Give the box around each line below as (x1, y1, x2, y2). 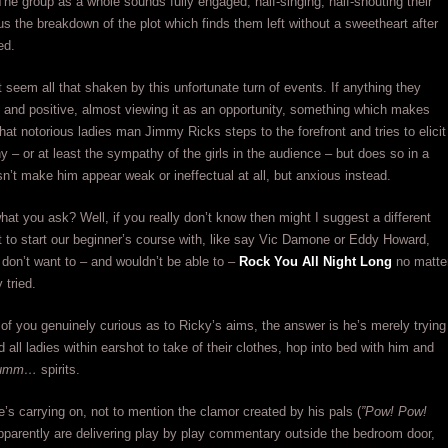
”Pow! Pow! (361, 404, 427, 419)
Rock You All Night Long (239, 254, 392, 269)
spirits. (37, 362, 80, 377)
